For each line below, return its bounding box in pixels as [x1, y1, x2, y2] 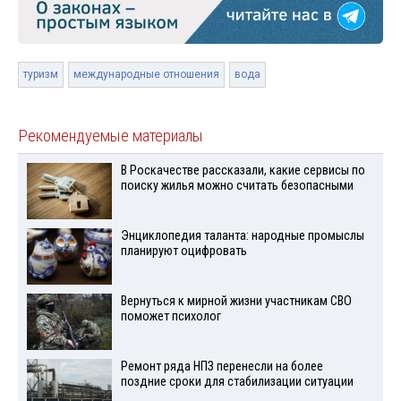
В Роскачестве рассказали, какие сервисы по [120, 163, 365, 179]
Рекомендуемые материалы [18, 126, 203, 147]
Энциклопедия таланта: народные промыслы [120, 227, 364, 243]
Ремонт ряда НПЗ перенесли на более [120, 358, 323, 374]
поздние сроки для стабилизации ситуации [120, 373, 354, 389]
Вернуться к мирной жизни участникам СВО [120, 293, 352, 309]
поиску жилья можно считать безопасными [120, 178, 354, 194]
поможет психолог [120, 308, 221, 324]
